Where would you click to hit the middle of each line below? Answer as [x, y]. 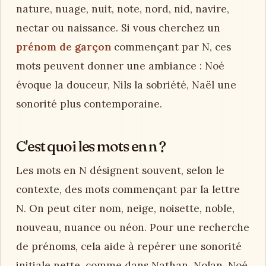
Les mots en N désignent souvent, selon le [120, 170]
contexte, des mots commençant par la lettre [128, 189]
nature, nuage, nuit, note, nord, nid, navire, [123, 9]
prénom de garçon [64, 47]
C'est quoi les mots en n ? [91, 146]
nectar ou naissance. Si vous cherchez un [118, 28]
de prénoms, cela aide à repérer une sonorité [129, 246]
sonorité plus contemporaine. [89, 104]
